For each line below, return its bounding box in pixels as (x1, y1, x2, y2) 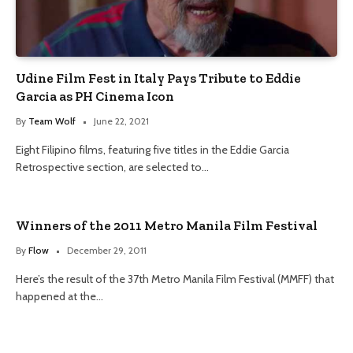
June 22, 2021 (94, 114, 149, 127)
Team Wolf (28, 114, 76, 127)
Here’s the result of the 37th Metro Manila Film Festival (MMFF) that (16, 271, 334, 286)
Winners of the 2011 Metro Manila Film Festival (16, 217, 318, 233)
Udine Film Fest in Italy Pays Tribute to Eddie (16, 69, 301, 86)
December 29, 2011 (67, 243, 147, 256)
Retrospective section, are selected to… (16, 159, 209, 174)
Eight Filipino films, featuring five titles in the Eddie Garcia (16, 142, 289, 157)
